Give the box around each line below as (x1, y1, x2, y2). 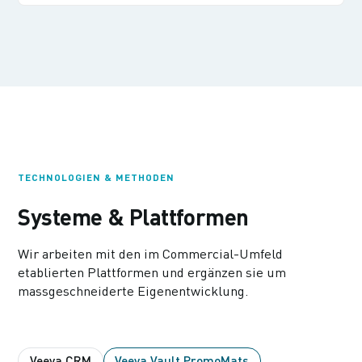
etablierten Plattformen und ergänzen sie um (18, 263, 287, 280)
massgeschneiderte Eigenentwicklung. (18, 282, 249, 299)
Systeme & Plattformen (18, 202, 249, 230)
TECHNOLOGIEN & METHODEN (18, 170, 175, 183)
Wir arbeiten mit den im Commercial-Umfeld (18, 245, 284, 262)
